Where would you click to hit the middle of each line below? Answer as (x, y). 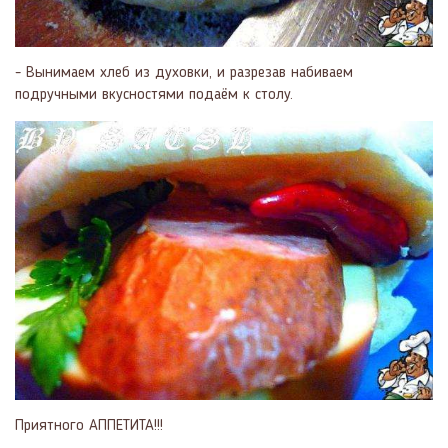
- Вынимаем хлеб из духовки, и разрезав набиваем (184, 73)
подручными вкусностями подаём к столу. (154, 95)
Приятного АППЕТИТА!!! (89, 425)
